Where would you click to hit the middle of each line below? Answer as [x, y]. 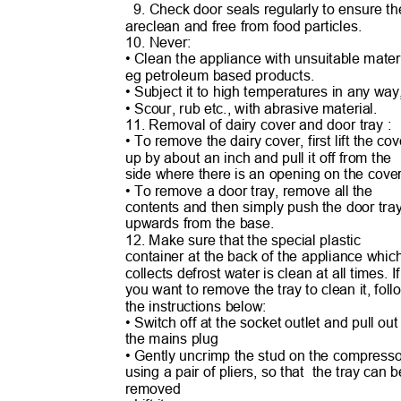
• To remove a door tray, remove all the [253, 191]
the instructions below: [200, 306]
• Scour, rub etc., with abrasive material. [255, 108]
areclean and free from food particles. [247, 26]
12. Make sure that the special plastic [247, 240]
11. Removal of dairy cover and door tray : [262, 125]
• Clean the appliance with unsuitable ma [254, 59]
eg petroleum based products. [223, 76]
